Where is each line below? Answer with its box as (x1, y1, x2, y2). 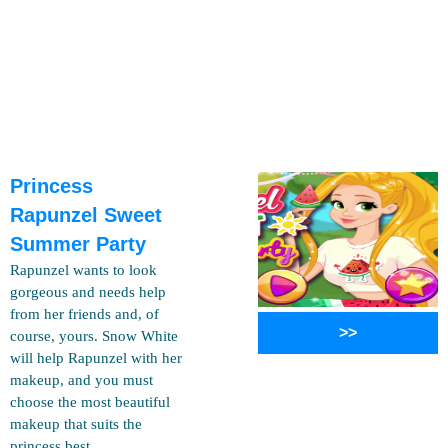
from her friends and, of (10, 306, 159, 322)
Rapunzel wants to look (10, 262, 157, 278)
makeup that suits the (10, 416, 142, 432)
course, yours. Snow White (10, 328, 178, 344)
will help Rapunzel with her (10, 350, 182, 366)
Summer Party (10, 233, 146, 255)
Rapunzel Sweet (10, 204, 162, 226)
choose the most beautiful (10, 394, 170, 410)
